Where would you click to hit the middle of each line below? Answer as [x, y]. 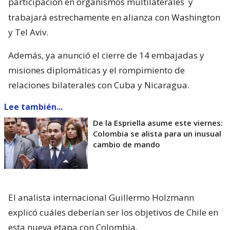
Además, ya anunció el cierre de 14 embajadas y [106, 55]
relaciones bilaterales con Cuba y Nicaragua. [99, 85]
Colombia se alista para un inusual [157, 133]
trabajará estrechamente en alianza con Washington [114, 17]
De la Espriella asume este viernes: [158, 122]
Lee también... [33, 107]
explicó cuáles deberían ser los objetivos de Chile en [113, 212]
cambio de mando [127, 144]
